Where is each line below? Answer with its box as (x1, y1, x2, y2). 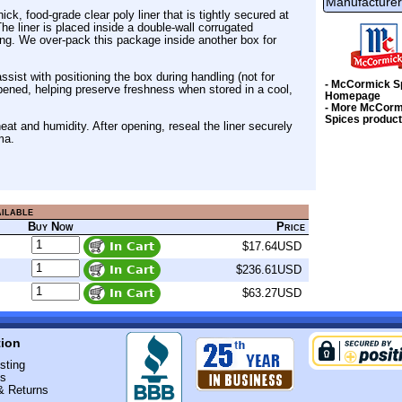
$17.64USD (239, 239, 305, 253)
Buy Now (28, 219, 74, 233)
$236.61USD (232, 262, 305, 276)
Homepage (325, 90, 381, 103)
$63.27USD (239, 285, 305, 300)
